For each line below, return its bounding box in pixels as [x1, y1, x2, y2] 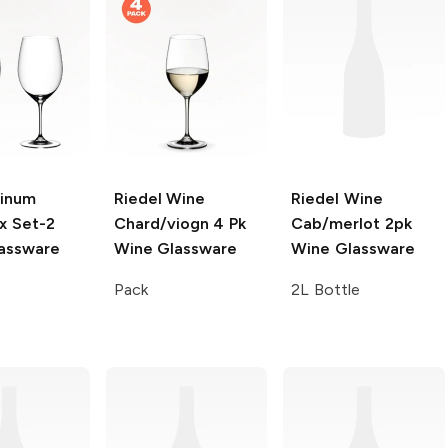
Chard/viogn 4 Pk [113, 213, 247, 233]
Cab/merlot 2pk [291, 213, 412, 233]
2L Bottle [291, 279, 360, 299]
